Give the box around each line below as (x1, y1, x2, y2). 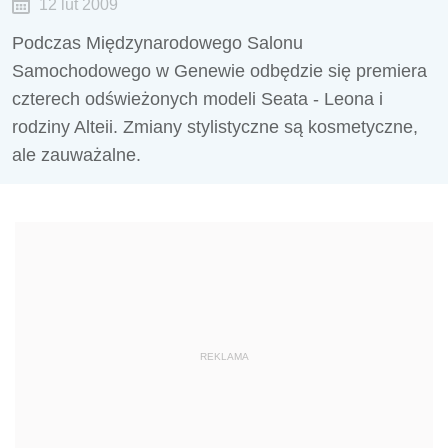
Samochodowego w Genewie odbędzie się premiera (12, 61, 427, 81)
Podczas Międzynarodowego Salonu (12, 33, 303, 53)
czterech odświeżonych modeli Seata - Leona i (12, 89, 383, 109)
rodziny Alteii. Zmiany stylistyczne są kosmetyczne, (12, 117, 418, 137)
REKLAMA (199, 351, 249, 362)
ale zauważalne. (12, 145, 141, 165)
